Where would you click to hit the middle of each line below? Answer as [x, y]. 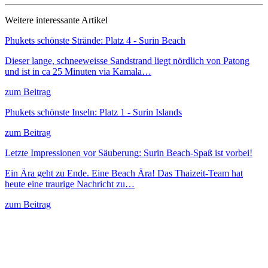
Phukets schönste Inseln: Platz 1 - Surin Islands [93, 112]
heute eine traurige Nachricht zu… [70, 184]
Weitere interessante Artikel [56, 20]
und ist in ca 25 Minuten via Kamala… [78, 71]
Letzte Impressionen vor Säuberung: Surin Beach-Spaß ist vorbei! [129, 153]
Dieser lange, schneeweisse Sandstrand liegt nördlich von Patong [127, 60]
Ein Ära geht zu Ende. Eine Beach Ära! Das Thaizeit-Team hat [124, 173]
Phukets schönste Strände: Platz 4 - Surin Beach [95, 40]
